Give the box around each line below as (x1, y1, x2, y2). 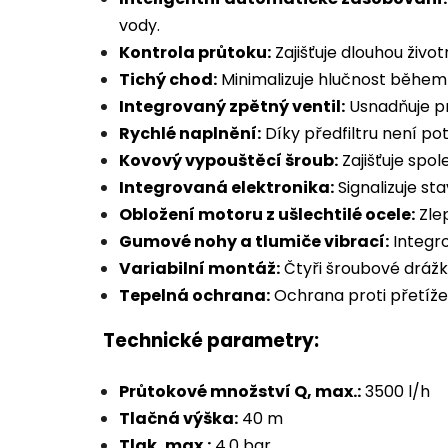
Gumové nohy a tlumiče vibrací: (119, 230, 389, 254)
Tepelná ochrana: (119, 284, 270, 308)
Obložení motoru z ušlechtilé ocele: (119, 203, 415, 227)
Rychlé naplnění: (119, 122, 261, 146)
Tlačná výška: (119, 407, 238, 431)
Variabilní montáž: (119, 257, 280, 281)
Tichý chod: (119, 68, 217, 92)
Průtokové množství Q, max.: (119, 380, 361, 404)
